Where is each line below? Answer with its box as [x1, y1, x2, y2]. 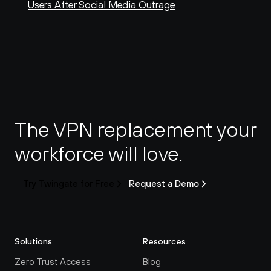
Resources [143, 236, 186, 246]
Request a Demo [129, 178, 199, 189]
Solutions [15, 236, 52, 246]
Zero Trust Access [15, 256, 91, 267]
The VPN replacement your [15, 117, 256, 141]
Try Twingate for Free [23, 178, 114, 189]
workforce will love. [15, 142, 182, 165]
